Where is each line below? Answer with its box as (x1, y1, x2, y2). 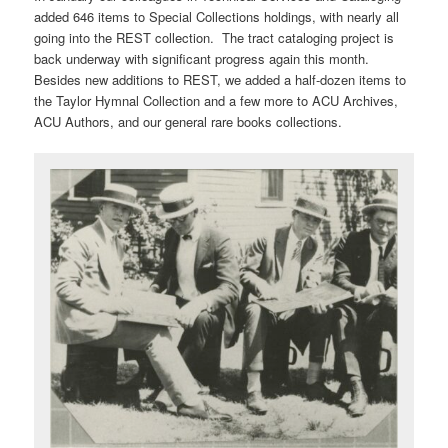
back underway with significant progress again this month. (34, 48, 370, 68)
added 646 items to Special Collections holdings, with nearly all (34, 6, 400, 26)
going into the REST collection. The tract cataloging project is (34, 27, 395, 47)
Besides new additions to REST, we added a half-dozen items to (34, 69, 407, 89)
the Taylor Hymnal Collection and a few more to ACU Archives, (34, 90, 399, 110)
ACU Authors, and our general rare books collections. (34, 111, 343, 131)
